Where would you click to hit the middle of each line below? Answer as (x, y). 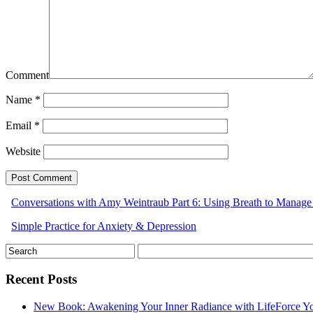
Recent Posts (41, 279)
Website (23, 152)
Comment (27, 75)
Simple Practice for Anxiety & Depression (104, 226)
